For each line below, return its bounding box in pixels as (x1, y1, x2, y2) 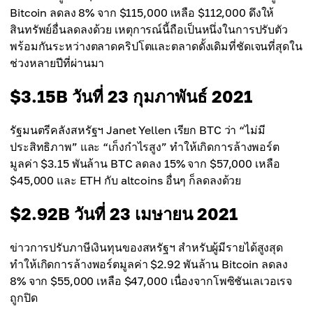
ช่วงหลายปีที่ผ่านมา (10, 56, 105, 70)
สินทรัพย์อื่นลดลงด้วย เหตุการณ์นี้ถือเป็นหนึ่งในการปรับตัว (10, 22, 288, 36)
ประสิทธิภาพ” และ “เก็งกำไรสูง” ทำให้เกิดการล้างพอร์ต (10, 140, 279, 154)
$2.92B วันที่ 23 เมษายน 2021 (10, 203, 238, 224)
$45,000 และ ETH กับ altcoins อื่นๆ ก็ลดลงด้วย (10, 173, 242, 187)
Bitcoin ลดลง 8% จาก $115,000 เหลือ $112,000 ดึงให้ (10, 6, 275, 20)
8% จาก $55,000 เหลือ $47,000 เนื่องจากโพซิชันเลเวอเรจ (10, 274, 293, 288)
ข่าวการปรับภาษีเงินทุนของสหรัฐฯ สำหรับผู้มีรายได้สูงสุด (10, 240, 284, 254)
